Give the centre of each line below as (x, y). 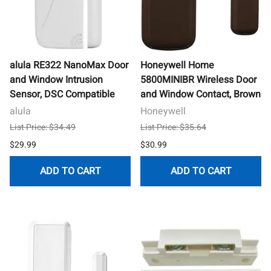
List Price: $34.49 (43, 127)
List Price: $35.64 (173, 127)
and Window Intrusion (56, 80)
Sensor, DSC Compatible (62, 94)
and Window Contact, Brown (201, 94)
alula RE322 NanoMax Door (69, 65)
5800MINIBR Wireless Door (198, 80)
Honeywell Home (177, 65)
